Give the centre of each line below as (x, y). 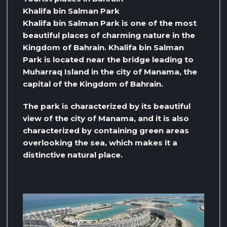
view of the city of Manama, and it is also (106, 119)
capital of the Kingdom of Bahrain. (93, 84)
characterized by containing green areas (106, 131)
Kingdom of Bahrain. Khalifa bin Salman (103, 48)
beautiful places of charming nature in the (109, 35)
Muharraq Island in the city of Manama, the (110, 72)
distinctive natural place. (73, 155)
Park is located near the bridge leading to (108, 60)
